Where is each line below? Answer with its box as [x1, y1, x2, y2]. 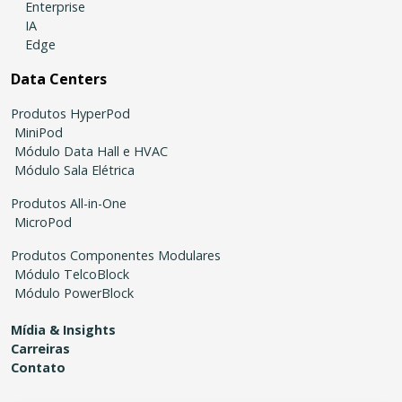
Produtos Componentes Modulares [11, 246, 221, 264]
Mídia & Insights [11, 320, 116, 338]
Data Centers [11, 68, 107, 89]
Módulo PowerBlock [14, 284, 134, 301]
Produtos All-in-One [11, 194, 127, 212]
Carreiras [11, 339, 70, 357]
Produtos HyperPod [11, 104, 130, 122]
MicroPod [14, 213, 72, 231]
